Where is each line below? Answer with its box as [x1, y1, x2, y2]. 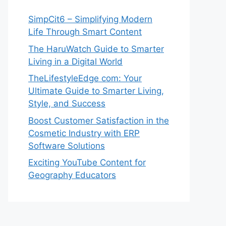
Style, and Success [28, 98, 105, 108]
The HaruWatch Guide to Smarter [28, 43, 164, 54]
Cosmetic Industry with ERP [28, 128, 140, 138]
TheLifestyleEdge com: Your [28, 73, 142, 83]
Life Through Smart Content [28, 27, 142, 37]
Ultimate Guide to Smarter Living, [28, 86, 164, 96]
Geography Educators [28, 170, 116, 180]
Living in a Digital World [28, 56, 123, 67]
